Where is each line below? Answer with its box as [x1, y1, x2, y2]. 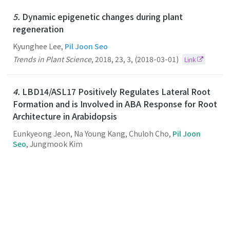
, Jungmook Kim [26, 139, 83, 149]
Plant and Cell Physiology [13, 151, 98, 162]
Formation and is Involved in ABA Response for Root [13, 98, 217, 110]
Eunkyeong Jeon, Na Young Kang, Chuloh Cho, [13, 128, 172, 139]
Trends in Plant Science [13, 54, 91, 65]
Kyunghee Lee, [13, 41, 65, 52]
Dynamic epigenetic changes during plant [22, 10, 183, 23]
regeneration [13, 23, 64, 35]
